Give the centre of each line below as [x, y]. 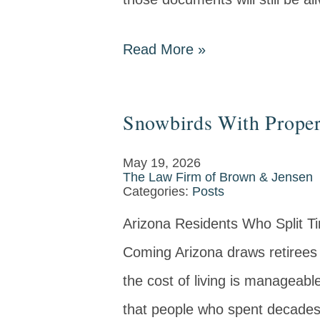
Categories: [157, 191]
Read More [160, 49]
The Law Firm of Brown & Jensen [218, 177]
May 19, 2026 [162, 163]
